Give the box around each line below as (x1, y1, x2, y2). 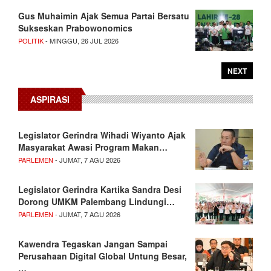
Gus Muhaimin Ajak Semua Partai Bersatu (18, 9, 189, 22)
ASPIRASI (30, 93, 70, 105)
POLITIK (18, 35, 44, 45)
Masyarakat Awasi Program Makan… (18, 140, 168, 153)
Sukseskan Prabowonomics (18, 21, 132, 34)
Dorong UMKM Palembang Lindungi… (18, 195, 175, 207)
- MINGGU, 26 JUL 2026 (44, 35, 119, 45)
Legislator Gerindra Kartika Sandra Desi (18, 183, 181, 195)
